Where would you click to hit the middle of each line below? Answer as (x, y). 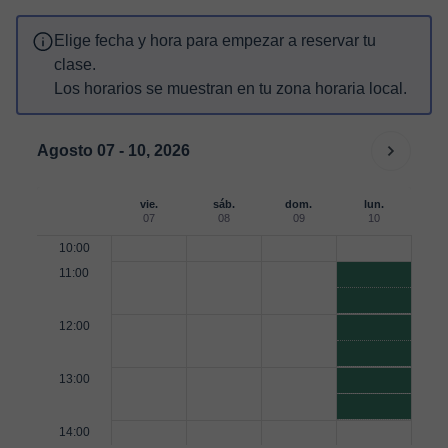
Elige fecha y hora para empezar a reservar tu (215, 40)
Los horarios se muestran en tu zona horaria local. (230, 88)
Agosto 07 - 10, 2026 (113, 150)
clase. (75, 64)
